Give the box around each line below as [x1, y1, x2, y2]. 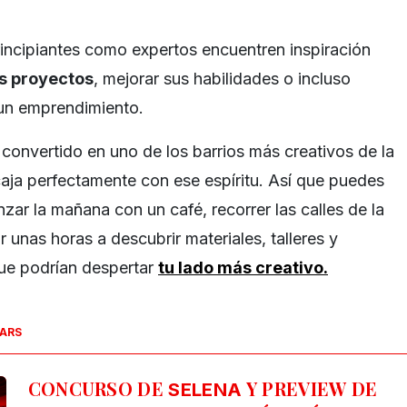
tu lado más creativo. [158, 258, 328, 278]
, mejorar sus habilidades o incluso [94, 69, 351, 89]
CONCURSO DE [27, 376, 169, 402]
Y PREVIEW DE [242, 376, 378, 402]
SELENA [168, 379, 243, 402]
